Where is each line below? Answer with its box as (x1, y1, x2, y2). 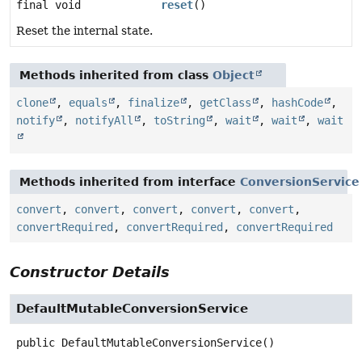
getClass (200, 95, 251, 109)
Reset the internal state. (16, 23, 153, 37)
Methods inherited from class (19, 68, 213, 82)
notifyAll (75, 113, 133, 127)
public (16, 335, 55, 349)
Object (213, 68, 255, 82)
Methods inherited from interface (19, 175, 240, 188)
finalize (128, 95, 179, 109)
